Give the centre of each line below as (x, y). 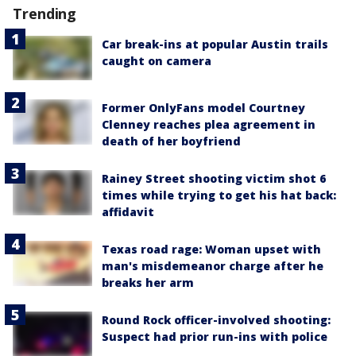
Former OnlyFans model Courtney (203, 108)
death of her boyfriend (171, 141)
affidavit (128, 212)
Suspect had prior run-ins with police (215, 337)
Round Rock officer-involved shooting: (216, 320)
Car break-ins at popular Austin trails (215, 44)
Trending (45, 14)
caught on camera (157, 61)
